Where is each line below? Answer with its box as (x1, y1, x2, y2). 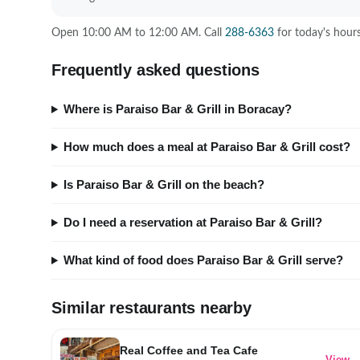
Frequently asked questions (51, 61, 260, 79)
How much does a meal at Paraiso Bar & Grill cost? (63, 141, 351, 153)
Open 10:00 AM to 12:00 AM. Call (51, 27, 225, 39)
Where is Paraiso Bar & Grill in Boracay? (63, 103, 292, 116)
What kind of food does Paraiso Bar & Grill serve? (63, 254, 344, 267)
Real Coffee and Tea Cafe (120, 344, 258, 357)
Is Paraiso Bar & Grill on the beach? (63, 178, 265, 191)
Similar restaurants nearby (51, 299, 252, 317)
